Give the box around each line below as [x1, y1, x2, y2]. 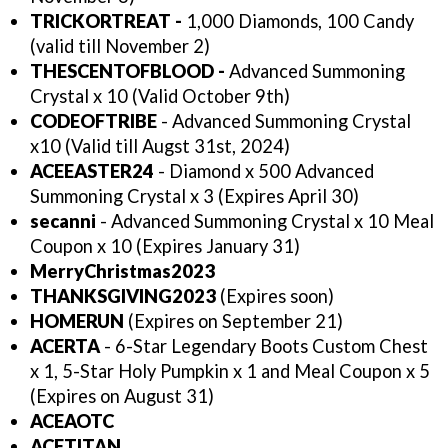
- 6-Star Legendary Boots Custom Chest [100, 335, 428, 358]
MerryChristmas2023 [30, 260, 215, 283]
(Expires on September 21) [124, 310, 343, 333]
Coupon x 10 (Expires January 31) [30, 235, 300, 258]
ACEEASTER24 [30, 160, 154, 183]
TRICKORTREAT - [30, 10, 186, 33]
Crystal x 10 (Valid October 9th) [30, 85, 294, 108]
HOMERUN [30, 310, 124, 333]
